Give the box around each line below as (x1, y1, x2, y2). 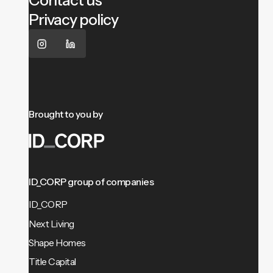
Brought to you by (29, 108, 103, 120)
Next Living (29, 218, 74, 230)
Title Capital (29, 256, 76, 268)
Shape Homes (29, 236, 86, 249)
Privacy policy (29, 10, 119, 29)
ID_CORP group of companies (29, 175, 154, 188)
